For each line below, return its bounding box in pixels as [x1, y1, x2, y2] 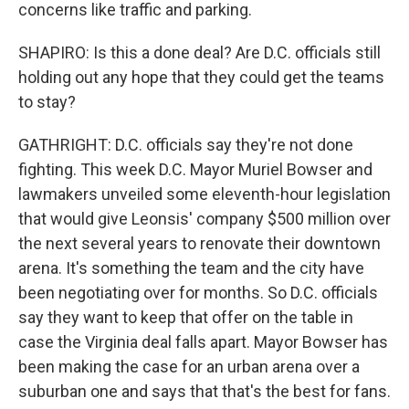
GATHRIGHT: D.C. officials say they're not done [18, 135, 353, 154]
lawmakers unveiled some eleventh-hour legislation [18, 184, 391, 204]
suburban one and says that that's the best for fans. [18, 382, 391, 401]
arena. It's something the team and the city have [18, 258, 364, 278]
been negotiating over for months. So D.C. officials [18, 283, 378, 302]
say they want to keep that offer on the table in [18, 308, 353, 327]
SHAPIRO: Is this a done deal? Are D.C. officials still [18, 43, 381, 62]
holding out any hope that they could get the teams [18, 68, 384, 87]
